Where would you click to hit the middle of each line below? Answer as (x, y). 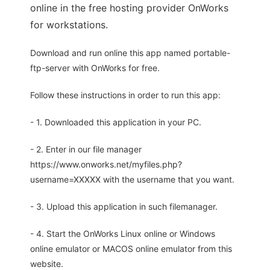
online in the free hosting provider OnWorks (129, 8)
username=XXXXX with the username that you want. (132, 180)
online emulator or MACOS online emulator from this (131, 249)
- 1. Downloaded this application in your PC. (116, 122)
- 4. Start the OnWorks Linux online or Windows (123, 234)
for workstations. (69, 25)
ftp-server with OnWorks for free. (95, 68)
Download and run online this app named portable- (130, 53)
